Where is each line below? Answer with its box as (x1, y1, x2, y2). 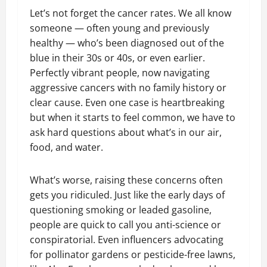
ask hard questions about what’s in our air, (30, 126, 222, 139)
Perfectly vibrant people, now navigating (30, 66, 210, 79)
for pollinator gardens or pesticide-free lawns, (30, 248, 235, 261)
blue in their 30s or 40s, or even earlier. (30, 51, 205, 64)
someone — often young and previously (30, 21, 209, 35)
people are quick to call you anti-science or (30, 218, 221, 231)
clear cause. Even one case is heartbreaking (30, 96, 225, 109)
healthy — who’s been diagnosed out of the (30, 36, 224, 49)
